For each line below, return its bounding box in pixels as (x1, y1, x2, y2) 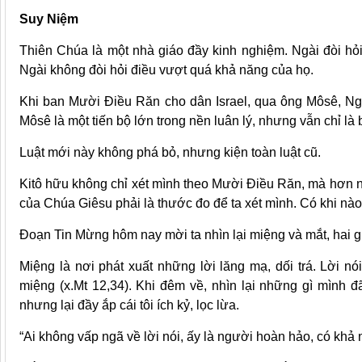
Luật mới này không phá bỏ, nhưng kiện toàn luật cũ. (19, 145, 321, 160)
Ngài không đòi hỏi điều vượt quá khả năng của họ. (19, 63, 314, 78)
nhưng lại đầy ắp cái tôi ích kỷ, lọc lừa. (19, 298, 239, 313)
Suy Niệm (19, 12, 78, 27)
